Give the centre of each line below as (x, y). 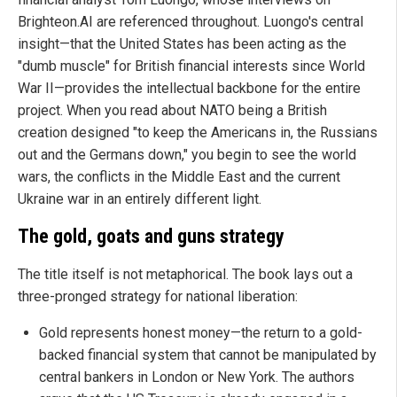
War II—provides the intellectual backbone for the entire (189, 88)
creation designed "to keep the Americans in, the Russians (198, 132)
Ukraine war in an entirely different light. (140, 198)
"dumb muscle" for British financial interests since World (191, 66)
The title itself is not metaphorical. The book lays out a (185, 275)
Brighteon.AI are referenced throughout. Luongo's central (191, 21)
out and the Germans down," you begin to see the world (187, 154)
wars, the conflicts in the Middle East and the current (179, 176)
